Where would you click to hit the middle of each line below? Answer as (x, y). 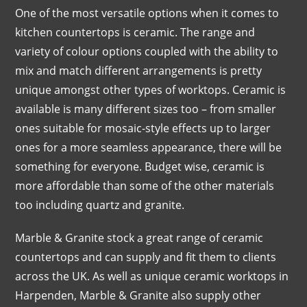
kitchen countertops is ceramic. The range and (135, 32)
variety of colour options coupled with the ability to (147, 51)
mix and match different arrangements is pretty (139, 70)
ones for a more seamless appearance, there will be (149, 147)
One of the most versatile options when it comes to (147, 13)
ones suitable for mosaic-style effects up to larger (143, 128)
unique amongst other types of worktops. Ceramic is (151, 89)
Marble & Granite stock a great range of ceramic (139, 237)
